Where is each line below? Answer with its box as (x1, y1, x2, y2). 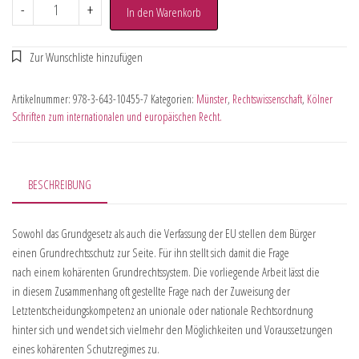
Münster (196, 91, 228, 107)
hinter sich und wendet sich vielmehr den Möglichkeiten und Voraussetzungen (12, 321, 333, 338)
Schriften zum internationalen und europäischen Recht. (12, 108, 222, 124)
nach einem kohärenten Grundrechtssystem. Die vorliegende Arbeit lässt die (12, 264, 320, 280)
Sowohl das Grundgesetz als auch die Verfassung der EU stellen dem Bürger (12, 225, 316, 242)
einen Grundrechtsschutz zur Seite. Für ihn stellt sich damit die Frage (12, 244, 289, 261)
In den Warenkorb (126, 3, 201, 20)
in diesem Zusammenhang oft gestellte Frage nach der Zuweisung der (12, 283, 290, 300)
